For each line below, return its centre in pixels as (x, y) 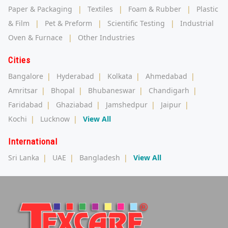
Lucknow (55, 119)
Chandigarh (169, 90)
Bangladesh (100, 157)
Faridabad (25, 104)
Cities (19, 60)
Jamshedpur (127, 104)
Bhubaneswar (112, 90)
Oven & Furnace (35, 37)
